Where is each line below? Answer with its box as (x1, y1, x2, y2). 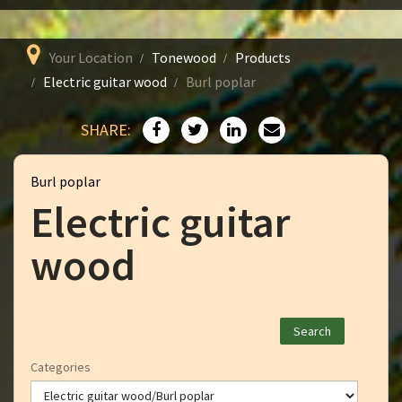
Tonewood (152, 48, 216, 66)
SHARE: (81, 119, 131, 140)
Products (235, 48, 291, 66)
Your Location (49, 48, 133, 66)
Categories (31, 359, 91, 375)
